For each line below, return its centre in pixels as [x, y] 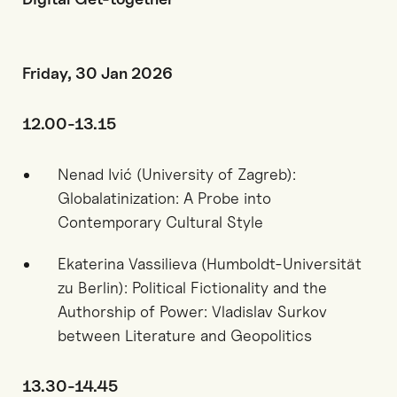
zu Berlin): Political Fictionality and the [192, 288]
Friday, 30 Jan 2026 [97, 73]
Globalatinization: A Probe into [164, 198]
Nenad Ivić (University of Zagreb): [177, 174]
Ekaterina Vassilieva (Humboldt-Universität [210, 264]
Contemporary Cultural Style [160, 222]
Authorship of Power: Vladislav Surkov [192, 311]
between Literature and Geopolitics [185, 335]
